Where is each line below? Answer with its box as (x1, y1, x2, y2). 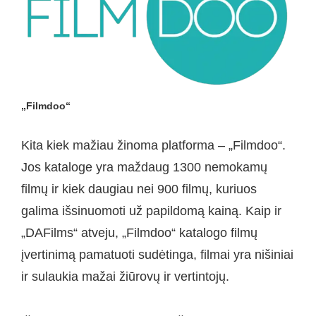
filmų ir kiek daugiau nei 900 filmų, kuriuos (21, 182, 257, 196)
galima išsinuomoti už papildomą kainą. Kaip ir (21, 204, 281, 218)
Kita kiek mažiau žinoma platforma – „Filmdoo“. (21, 138, 286, 152)
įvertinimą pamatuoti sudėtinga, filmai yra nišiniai (21, 248, 293, 262)
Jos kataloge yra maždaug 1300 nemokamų (21, 160, 267, 174)
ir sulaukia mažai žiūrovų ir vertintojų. (21, 269, 229, 284)
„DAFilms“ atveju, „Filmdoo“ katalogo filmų (21, 226, 257, 240)
